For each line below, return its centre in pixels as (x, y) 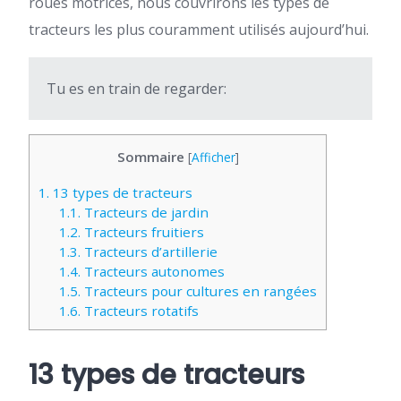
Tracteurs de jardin (144, 213)
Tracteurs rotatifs (139, 311)
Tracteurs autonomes (152, 272)
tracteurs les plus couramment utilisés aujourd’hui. (199, 30)
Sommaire (150, 157)
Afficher (213, 157)
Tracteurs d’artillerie (149, 252)
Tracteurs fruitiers (142, 232)
